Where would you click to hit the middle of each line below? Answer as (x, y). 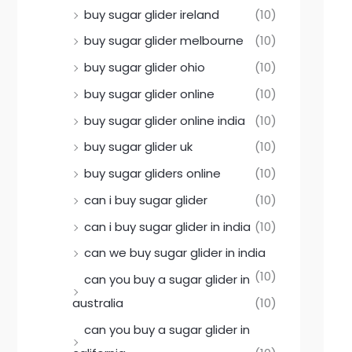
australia (98, 303)
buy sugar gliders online (152, 174)
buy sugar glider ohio (145, 68)
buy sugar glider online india (165, 120)
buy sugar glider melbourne (164, 41)
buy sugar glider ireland (152, 14)
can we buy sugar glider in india (175, 253)
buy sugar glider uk (138, 147)
